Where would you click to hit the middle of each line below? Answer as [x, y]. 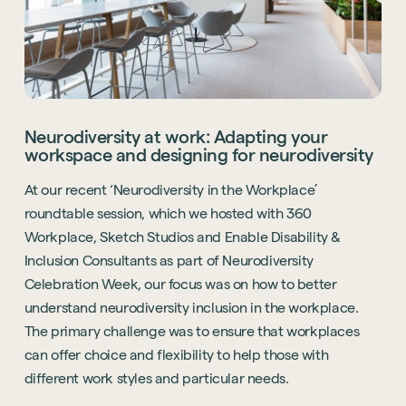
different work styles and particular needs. [156, 379]
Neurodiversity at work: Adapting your [176, 137]
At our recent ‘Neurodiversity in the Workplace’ [171, 190]
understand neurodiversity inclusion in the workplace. [191, 308]
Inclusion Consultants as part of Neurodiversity [169, 261]
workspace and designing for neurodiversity [198, 155]
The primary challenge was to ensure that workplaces [192, 332]
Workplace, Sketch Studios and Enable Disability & [183, 237]
